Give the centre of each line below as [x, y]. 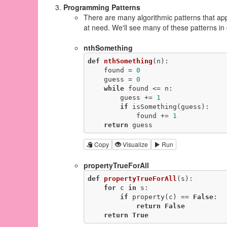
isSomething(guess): [168, 106]
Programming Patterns [102, 7]
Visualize [135, 144]
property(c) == [160, 197]
